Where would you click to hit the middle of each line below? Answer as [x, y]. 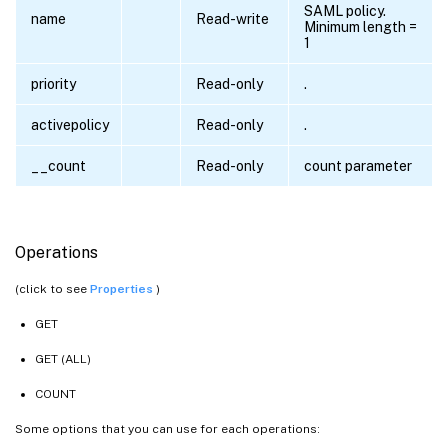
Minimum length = [360, 27]
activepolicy [70, 125]
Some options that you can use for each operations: [167, 429]
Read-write [232, 19]
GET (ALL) [63, 359]
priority [53, 84]
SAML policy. [345, 11]
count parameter [358, 166]
